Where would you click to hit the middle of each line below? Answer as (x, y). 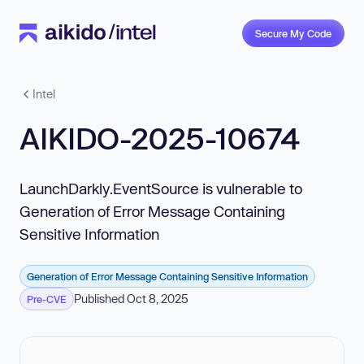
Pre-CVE (47, 299)
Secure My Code (293, 33)
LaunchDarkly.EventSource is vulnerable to (161, 188)
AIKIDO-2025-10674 (160, 138)
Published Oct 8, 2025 (131, 299)
